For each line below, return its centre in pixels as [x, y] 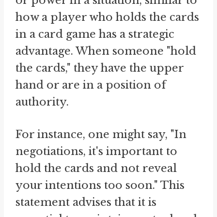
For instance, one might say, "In [101, 134]
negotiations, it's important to [96, 151]
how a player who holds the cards [107, 17]
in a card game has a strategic [95, 34]
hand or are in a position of [91, 85]
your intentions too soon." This [100, 185]
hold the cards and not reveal [96, 168]
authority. [42, 102]
